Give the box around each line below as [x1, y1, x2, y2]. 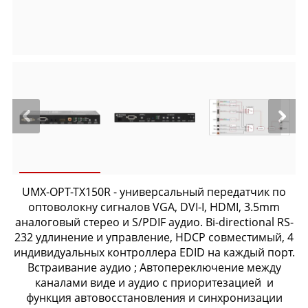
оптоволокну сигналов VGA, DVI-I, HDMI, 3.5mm [28, 199, 280, 214]
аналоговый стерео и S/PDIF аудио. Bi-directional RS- [14, 214, 294, 230]
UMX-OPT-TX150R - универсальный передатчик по [22, 184, 286, 199]
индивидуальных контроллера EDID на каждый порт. [13, 245, 295, 260]
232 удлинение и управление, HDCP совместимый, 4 [14, 230, 294, 245]
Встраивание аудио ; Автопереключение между [27, 260, 281, 275]
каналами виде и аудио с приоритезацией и [34, 275, 274, 290]
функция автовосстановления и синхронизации [25, 290, 283, 305]
